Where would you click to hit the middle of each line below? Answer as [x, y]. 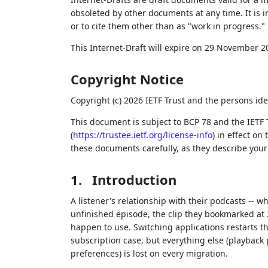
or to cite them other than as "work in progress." [167, 26]
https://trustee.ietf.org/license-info [142, 135]
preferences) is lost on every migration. [149, 254]
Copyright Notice [127, 79]
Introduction [134, 180]
